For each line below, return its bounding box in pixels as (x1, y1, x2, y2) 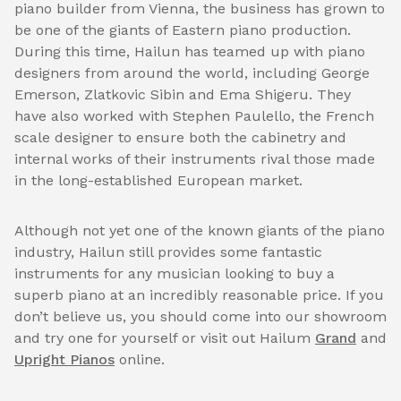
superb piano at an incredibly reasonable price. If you (14, 286, 384, 304)
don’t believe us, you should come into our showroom (14, 308, 387, 326)
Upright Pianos (14, 351, 115, 369)
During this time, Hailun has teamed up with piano (14, 43, 365, 61)
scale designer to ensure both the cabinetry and (14, 129, 346, 147)
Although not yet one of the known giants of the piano (14, 222, 385, 240)
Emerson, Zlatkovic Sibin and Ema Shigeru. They (14, 86, 351, 104)
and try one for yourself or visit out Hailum (14, 329, 315, 347)
